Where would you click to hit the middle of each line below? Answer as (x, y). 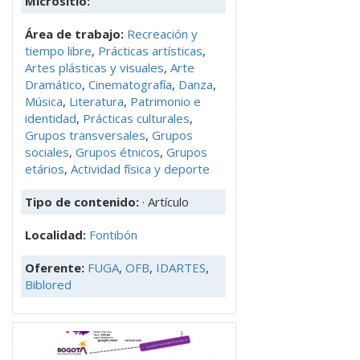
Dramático (53, 85)
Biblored (48, 285)
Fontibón (113, 235)
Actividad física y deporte (140, 169)
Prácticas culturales (136, 119)
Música (44, 102)
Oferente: (56, 268)
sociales (47, 152)
